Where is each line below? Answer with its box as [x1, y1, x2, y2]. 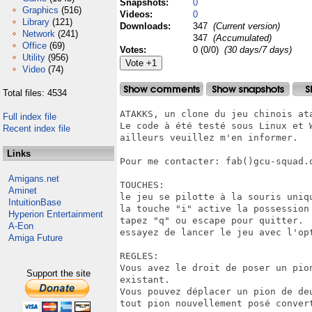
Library [22, 17, 49, 27]
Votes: [120, 45, 149, 55]
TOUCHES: [120, 180, 164, 190]
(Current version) [210, 21, 280, 31]
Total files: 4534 [3, 88, 67, 98]
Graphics [22, 5, 58, 15]
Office [22, 40, 47, 51]
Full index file [3, 111, 56, 122]
